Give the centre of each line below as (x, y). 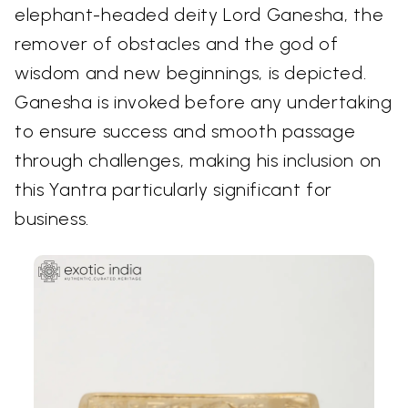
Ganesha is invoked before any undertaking (204, 102)
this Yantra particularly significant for (173, 189)
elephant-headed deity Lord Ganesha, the (199, 14)
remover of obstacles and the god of (177, 43)
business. (52, 218)
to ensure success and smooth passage (185, 131)
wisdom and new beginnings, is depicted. (191, 72)
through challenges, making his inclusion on (198, 160)
